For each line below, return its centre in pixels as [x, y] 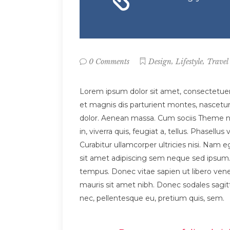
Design [160, 62]
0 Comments [109, 62]
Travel [218, 62]
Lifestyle [189, 62]
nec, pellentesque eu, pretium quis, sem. [152, 198]
